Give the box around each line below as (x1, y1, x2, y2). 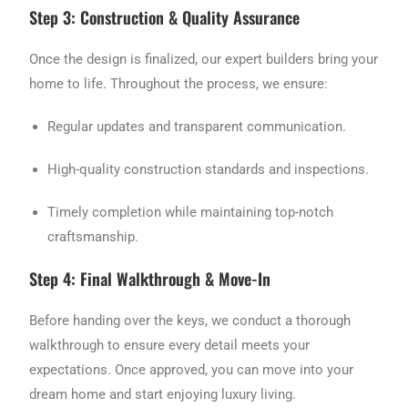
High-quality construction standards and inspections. (47, 161, 370, 178)
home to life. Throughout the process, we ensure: (29, 76, 329, 93)
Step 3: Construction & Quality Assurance (29, 5, 301, 30)
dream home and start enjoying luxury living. (29, 386, 297, 403)
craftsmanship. (47, 229, 139, 246)
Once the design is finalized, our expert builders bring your (29, 51, 379, 68)
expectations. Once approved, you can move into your (29, 362, 354, 379)
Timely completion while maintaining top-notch (47, 204, 334, 221)
